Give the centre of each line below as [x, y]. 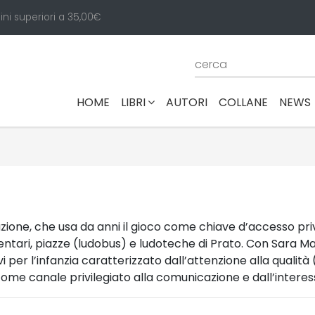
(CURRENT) [140, 101]
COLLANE [243, 102]
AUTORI [187, 102]
